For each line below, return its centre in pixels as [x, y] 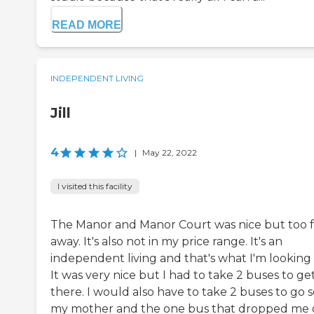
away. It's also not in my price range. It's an [166, 242]
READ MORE [87, 25]
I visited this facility [95, 186]
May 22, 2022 [170, 153]
